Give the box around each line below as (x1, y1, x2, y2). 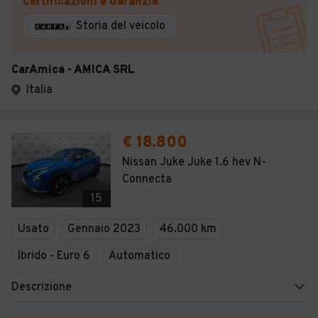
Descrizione (11, 280, 72, 295)
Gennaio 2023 (67, 222, 141, 236)
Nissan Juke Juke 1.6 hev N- (122, 155, 266, 170)
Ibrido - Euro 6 (18, 249, 90, 263)
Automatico (109, 249, 170, 263)
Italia (26, 83, 53, 97)
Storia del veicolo (76, 19, 165, 33)
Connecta (122, 172, 172, 187)
